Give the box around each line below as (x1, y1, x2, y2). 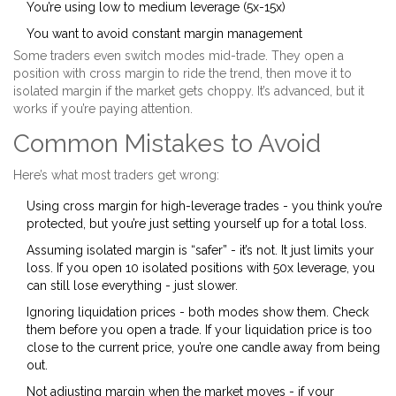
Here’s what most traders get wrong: (13, 168, 219, 183)
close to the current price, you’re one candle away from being (27, 340, 380, 355)
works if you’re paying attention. (13, 102, 193, 117)
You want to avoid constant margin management (27, 27, 302, 42)
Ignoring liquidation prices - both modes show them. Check (27, 305, 369, 320)
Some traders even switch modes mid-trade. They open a (13, 49, 344, 64)
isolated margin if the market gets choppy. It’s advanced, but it (13, 84, 364, 99)
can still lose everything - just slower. (27, 278, 238, 293)
